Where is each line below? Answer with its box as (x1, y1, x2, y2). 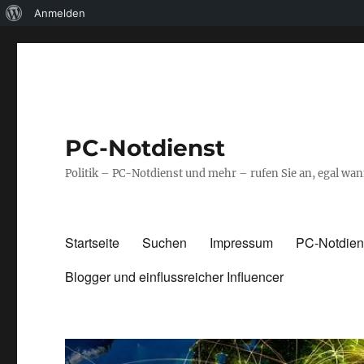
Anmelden (34, 6, 85, 19)
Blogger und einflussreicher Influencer (65, 266, 284, 286)
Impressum (210, 232, 274, 252)
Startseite (65, 232, 120, 252)
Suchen (142, 232, 188, 252)
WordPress (22, 32, 76, 45)
